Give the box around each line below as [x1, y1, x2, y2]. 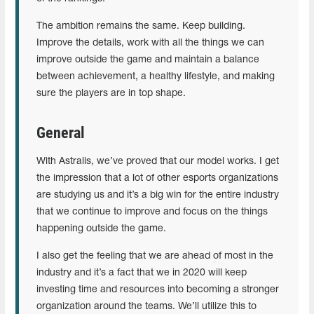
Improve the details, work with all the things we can [36, 38, 264, 48]
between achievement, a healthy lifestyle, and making [36, 71, 275, 81]
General [36, 123, 85, 142]
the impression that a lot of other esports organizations [36, 173, 278, 183]
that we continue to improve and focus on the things [36, 207, 268, 217]
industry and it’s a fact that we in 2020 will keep [36, 268, 247, 278]
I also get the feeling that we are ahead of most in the [36, 251, 273, 261]
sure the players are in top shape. [36, 88, 186, 98]
